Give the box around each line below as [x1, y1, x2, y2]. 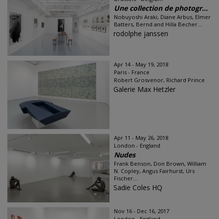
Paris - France [114, 68, 150, 76]
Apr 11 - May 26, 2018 [114, 134, 168, 141]
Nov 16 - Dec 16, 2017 [114, 207, 169, 215]
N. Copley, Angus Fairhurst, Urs [114, 167, 195, 175]
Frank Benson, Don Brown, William [114, 160, 206, 167]
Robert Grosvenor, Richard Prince [114, 76, 205, 84]
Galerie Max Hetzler [113, 85, 175, 94]
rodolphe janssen [113, 29, 168, 38]
